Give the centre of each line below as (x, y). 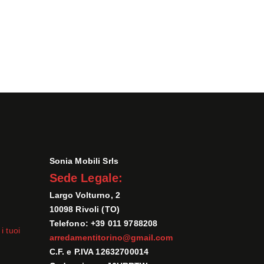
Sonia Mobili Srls (84, 161)
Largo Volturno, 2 (85, 195)
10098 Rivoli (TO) (85, 209)
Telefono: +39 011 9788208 (103, 224)
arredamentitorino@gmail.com (111, 238)
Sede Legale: (86, 178)
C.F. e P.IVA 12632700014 (99, 252)
